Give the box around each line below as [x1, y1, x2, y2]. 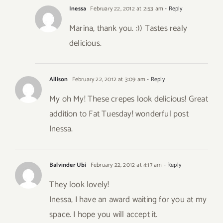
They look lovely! [49, 178, 110, 192]
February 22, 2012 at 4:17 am [89, 160, 162, 170]
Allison [49, 75, 68, 85]
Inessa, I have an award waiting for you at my [49, 193, 207, 207]
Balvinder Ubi [49, 160, 87, 170]
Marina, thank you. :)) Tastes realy [69, 21, 187, 36]
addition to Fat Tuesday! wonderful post [49, 107, 189, 121]
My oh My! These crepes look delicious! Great [49, 92, 208, 107]
